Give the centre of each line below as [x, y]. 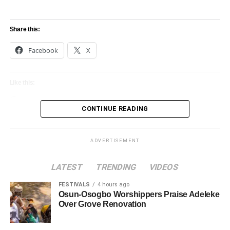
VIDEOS [164, 167]
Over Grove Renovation [102, 204]
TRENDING [116, 167]
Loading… [35, 102]
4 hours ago [113, 185]
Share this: [25, 30]
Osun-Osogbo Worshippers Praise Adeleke [139, 195]
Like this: [22, 83]
